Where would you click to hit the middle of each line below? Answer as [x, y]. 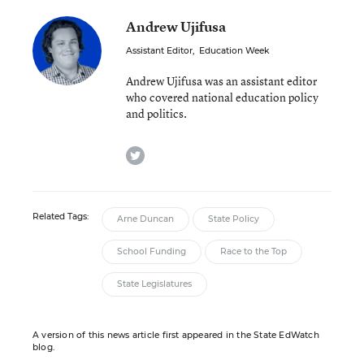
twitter [162, 152]
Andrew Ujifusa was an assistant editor [221, 81]
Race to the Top [253, 251]
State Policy [234, 219]
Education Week [234, 51]
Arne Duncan [145, 219]
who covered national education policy [222, 97]
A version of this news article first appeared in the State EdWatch [176, 335]
